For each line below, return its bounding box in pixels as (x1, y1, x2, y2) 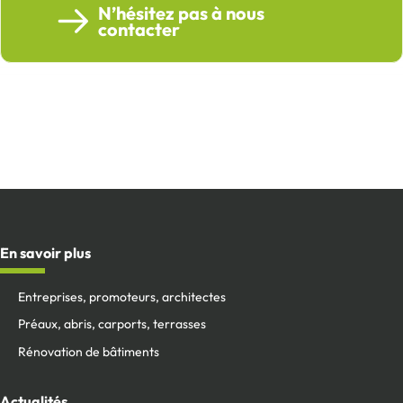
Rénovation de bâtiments (18, 343, 159, 360)
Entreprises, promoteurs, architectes (18, 289, 226, 306)
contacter (98, 17, 180, 40)
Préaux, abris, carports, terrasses (18, 316, 206, 333)
